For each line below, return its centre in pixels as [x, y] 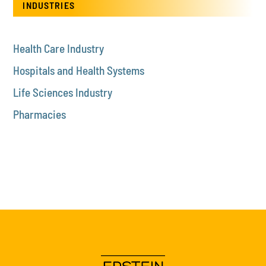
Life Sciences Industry [63, 92]
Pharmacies [40, 114]
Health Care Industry [59, 48]
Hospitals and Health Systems [79, 70]
